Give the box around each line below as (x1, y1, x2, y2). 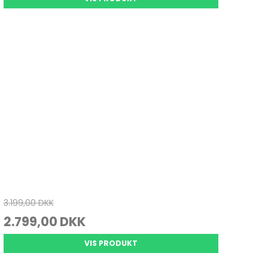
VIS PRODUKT (84, 238, 138, 249)
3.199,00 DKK (3, 197, 54, 209)
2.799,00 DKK (3, 213, 86, 231)
